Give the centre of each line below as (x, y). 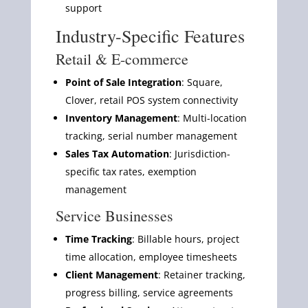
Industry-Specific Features (150, 35)
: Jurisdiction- (199, 153)
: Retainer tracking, (201, 274)
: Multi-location (212, 118)
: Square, (202, 82)
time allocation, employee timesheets (151, 256)
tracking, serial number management (151, 135)
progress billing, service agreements (149, 292)
